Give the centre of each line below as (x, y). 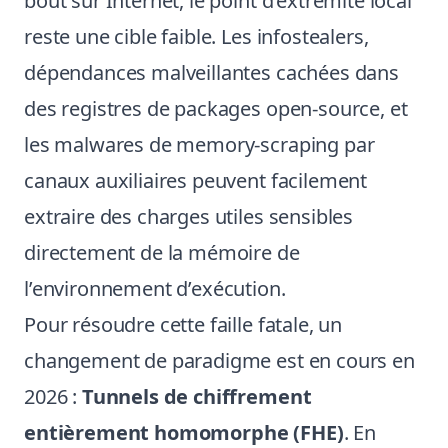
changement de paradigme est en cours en (219, 360)
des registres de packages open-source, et (216, 108)
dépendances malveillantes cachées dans (211, 72)
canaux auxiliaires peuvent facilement (196, 180)
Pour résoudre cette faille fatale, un (183, 324)
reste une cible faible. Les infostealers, (196, 36)
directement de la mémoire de (162, 252)
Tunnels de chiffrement (196, 396)
